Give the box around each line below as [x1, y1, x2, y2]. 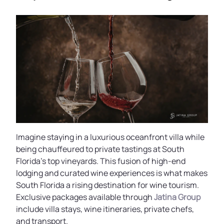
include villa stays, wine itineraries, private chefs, [16, 203, 194, 214]
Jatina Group [154, 191, 200, 202]
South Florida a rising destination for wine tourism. [16, 179, 199, 190]
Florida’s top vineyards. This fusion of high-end [16, 155, 185, 166]
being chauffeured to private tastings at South [16, 143, 184, 154]
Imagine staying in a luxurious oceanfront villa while [16, 131, 204, 142]
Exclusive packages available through [16, 191, 154, 202]
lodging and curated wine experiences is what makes [16, 167, 207, 178]
